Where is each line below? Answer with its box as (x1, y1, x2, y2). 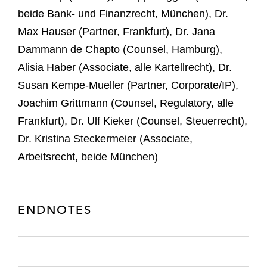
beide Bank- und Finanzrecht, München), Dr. (18, 7, 228, 20)
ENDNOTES (18, 201, 92, 217)
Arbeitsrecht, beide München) (18, 150, 158, 163)
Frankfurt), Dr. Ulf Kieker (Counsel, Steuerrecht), (18, 114, 247, 127)
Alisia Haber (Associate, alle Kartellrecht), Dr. (18, 61, 232, 73)
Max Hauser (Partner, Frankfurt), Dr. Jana (18, 25, 215, 38)
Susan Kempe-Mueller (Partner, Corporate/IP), (18, 79, 238, 91)
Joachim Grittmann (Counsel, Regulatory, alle (18, 97, 234, 109)
